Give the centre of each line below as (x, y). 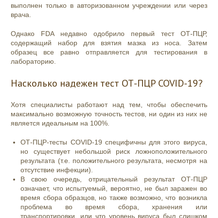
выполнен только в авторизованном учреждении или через (109, 6)
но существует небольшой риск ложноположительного (114, 152)
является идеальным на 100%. (61, 123)
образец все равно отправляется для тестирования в (109, 52)
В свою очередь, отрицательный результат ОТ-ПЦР (114, 179)
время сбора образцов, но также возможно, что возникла (114, 198)
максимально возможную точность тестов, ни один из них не (109, 114)
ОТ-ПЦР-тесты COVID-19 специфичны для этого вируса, (114, 142)
